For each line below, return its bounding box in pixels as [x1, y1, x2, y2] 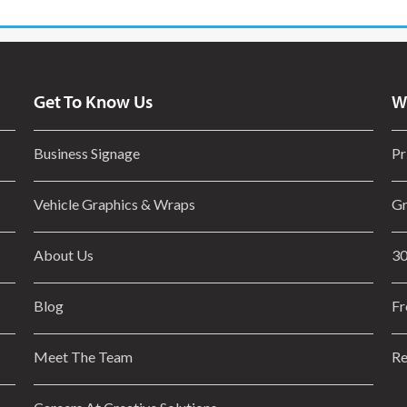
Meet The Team [34, 348, 134, 366]
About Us [34, 246, 94, 264]
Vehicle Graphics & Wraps [34, 195, 196, 213]
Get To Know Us [34, 90, 154, 114]
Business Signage [34, 144, 141, 163]
